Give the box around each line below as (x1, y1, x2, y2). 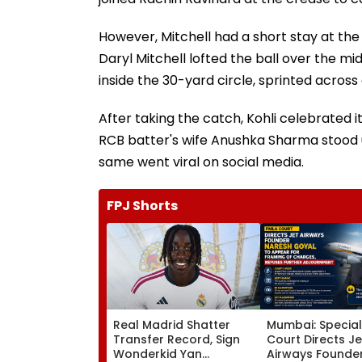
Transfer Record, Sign (113, 330, 240, 347)
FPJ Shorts (107, 196, 178, 215)
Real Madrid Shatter (113, 316, 230, 333)
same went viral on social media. (99, 152, 304, 171)
